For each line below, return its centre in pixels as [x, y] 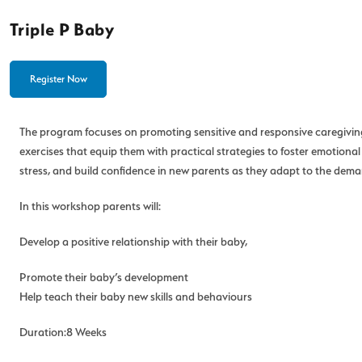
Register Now [58, 79]
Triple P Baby [62, 29]
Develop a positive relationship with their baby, [133, 242]
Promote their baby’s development [104, 277]
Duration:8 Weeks [63, 332]
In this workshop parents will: [90, 206]
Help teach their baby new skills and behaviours [136, 297]
